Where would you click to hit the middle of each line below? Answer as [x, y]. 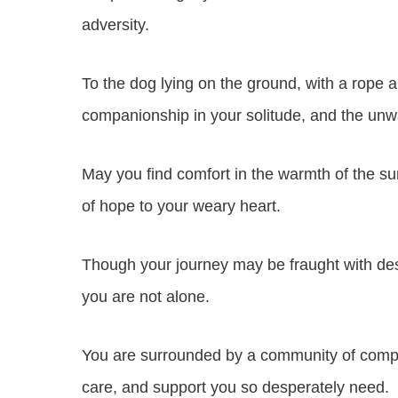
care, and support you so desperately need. [235, 387]
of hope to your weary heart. [181, 206]
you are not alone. [146, 297]
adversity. [115, 25]
